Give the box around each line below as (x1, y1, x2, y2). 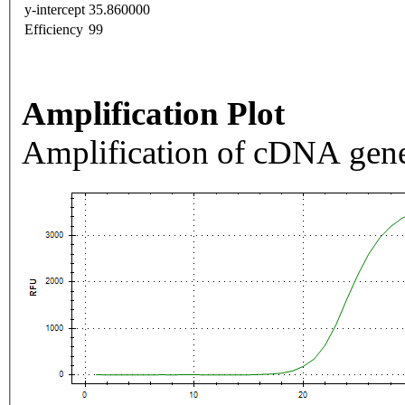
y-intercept (24, 2, 85, 18)
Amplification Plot (22, 95, 285, 133)
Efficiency (24, 22, 83, 38)
